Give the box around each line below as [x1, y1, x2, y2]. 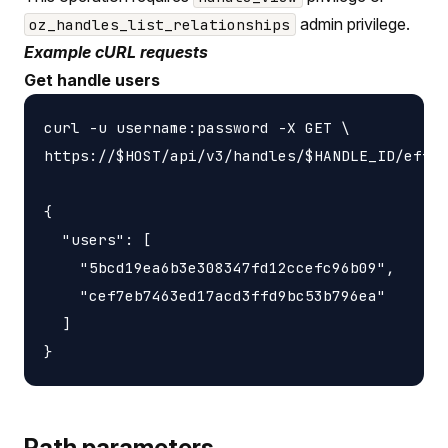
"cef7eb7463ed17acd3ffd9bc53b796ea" [44, 285, 386, 305]
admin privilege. [295, 13, 410, 34]
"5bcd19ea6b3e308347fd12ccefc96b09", [44, 257, 395, 277]
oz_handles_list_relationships [29, 14, 291, 34]
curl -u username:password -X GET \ [44, 117, 350, 137]
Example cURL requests [24, 41, 208, 62]
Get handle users [24, 69, 160, 90]
